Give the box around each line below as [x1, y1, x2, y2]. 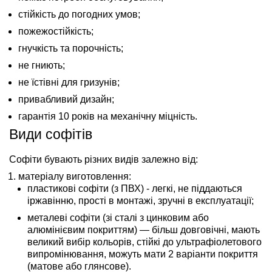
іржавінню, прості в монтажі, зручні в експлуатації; [27, 195, 254, 206]
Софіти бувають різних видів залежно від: [9, 154, 198, 165]
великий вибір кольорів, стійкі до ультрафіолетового [27, 236, 262, 247]
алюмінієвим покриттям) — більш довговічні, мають [27, 224, 260, 235]
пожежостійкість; [18, 25, 93, 36]
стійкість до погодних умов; [18, 8, 140, 19]
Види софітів [9, 126, 92, 142]
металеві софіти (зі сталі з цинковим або [27, 212, 209, 223]
